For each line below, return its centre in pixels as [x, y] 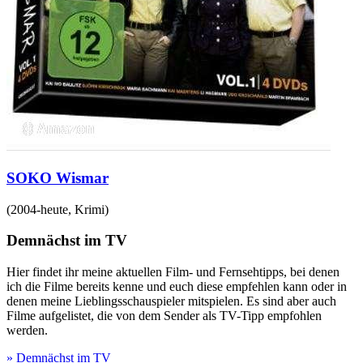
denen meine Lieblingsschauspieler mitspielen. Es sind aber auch [171, 301]
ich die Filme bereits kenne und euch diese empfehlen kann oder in [177, 287]
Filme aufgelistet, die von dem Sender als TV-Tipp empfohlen [164, 316]
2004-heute [39, 209]
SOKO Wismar [58, 177]
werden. [27, 331]
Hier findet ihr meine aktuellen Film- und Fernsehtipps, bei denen [173, 272]
